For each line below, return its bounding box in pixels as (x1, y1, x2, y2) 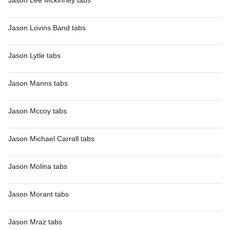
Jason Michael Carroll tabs (8, 135, 94, 143)
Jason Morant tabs (8, 190, 69, 198)
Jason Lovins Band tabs (8, 24, 86, 32)
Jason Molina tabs (8, 162, 67, 170)
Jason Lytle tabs (8, 51, 61, 60)
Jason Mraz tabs (8, 218, 62, 226)
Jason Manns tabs (8, 79, 68, 87)
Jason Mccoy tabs (8, 107, 67, 115)
